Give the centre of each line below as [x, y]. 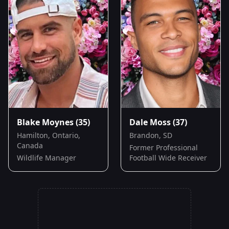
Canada [30, 145]
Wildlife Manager [47, 157]
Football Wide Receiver [168, 157]
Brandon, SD [151, 135]
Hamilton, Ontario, [49, 135]
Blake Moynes [45, 122]
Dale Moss [150, 122]
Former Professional [164, 147]
